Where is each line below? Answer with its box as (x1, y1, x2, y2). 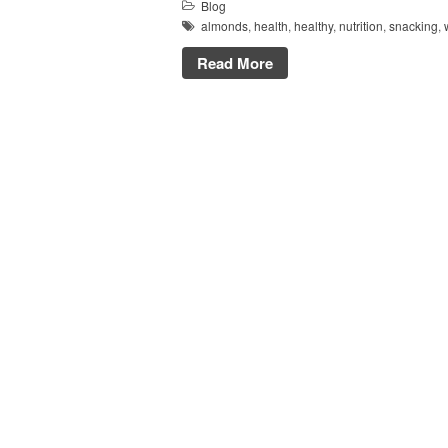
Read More (197, 52, 273, 75)
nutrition (339, 16, 383, 34)
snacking (389, 16, 438, 34)
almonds (201, 16, 248, 34)
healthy (294, 16, 333, 34)
